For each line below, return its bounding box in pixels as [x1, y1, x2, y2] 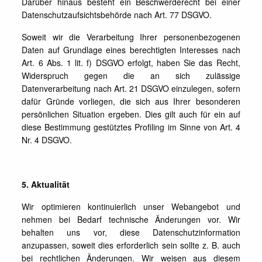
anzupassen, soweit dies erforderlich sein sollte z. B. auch [22, 239, 240, 251]
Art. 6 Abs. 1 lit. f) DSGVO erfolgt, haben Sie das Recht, [22, 57, 240, 68]
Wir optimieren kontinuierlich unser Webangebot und [22, 201, 240, 212]
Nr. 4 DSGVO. [22, 134, 73, 146]
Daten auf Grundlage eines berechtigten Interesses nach [22, 44, 240, 56]
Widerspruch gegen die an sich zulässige [22, 70, 240, 81]
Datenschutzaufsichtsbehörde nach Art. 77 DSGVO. [22, 9, 212, 20]
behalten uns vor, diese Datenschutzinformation [22, 226, 240, 238]
